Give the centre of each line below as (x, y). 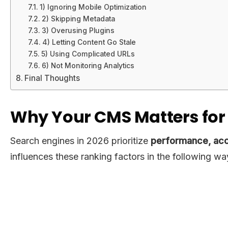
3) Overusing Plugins (78, 30)
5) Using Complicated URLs (88, 54)
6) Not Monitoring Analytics (88, 65)
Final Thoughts (52, 78)
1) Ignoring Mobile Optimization (93, 7)
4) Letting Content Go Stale (89, 42)
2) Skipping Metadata (78, 19)
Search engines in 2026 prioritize (80, 140)
